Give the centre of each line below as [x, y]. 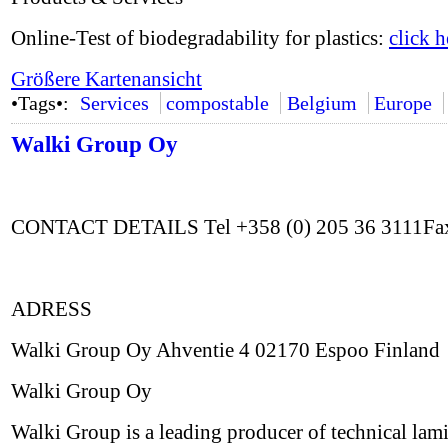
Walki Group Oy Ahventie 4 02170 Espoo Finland [225, 350]
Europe [403, 103]
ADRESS [51, 309]
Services [114, 103]
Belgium [321, 103]
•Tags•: [42, 103]
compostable [218, 103]
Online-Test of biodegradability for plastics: [200, 38]
